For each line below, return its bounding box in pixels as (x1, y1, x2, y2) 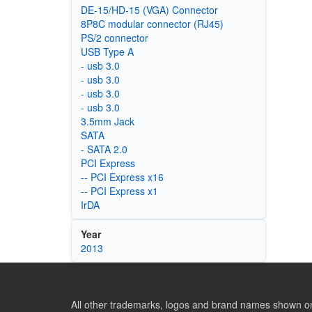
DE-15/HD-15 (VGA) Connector (80, 3, 218, 17)
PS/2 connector (80, 31, 148, 45)
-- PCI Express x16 (80, 170, 164, 185)
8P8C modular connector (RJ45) (80, 17, 224, 31)
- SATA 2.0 (80, 142, 127, 157)
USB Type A (80, 45, 134, 59)
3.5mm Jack (80, 114, 134, 129)
